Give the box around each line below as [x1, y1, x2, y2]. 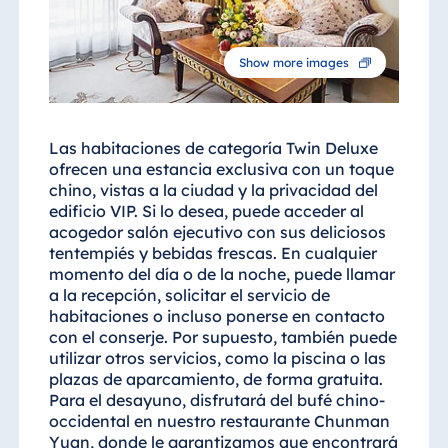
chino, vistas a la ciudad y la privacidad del [48, 180, 378, 201]
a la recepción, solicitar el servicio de [48, 285, 330, 306]
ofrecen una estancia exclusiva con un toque [48, 159, 394, 180]
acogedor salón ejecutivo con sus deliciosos [48, 222, 386, 243]
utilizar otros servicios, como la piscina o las [48, 348, 386, 369]
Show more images [239, 54, 349, 70]
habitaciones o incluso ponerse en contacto [48, 306, 385, 327]
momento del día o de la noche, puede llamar [48, 264, 395, 285]
